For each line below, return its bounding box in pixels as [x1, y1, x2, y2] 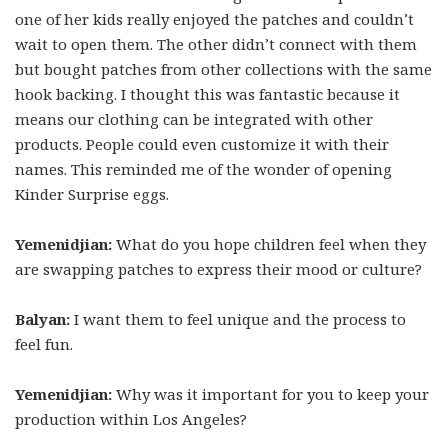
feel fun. [15, 334, 77, 355]
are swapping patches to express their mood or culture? [15, 259, 422, 280]
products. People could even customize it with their [15, 134, 389, 155]
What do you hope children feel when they [112, 234, 426, 255]
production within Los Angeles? [15, 409, 247, 430]
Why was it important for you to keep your [112, 384, 429, 405]
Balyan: [15, 309, 70, 330]
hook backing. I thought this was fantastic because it [15, 84, 400, 105]
